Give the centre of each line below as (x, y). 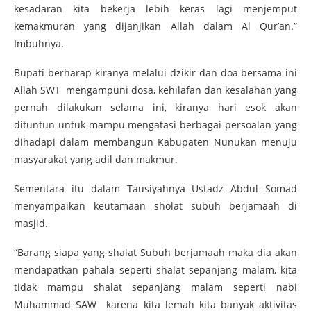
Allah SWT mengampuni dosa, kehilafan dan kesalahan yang (155, 90)
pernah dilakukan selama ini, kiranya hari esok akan (155, 108)
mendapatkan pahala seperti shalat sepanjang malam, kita (155, 270)
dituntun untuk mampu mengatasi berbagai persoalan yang (155, 125)
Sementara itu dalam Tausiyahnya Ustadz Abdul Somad (155, 189)
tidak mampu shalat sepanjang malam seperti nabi (155, 287)
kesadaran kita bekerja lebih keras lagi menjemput (155, 9)
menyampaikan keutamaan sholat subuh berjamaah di (155, 206)
